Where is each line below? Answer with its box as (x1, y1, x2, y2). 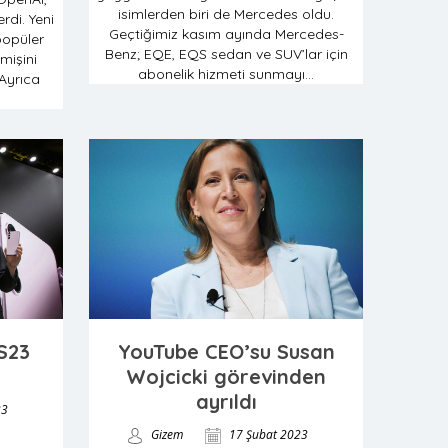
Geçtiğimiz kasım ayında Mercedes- (108, 25, 344, 43)
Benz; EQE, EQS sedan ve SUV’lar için (104, 45, 348, 63)
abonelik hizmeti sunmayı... (138, 65, 314, 83)
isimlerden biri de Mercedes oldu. (118, 5, 334, 23)
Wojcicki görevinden (126, 364, 326, 389)
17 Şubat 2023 (225, 426, 308, 443)
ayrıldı (195, 389, 257, 414)
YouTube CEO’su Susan (117, 339, 335, 364)
